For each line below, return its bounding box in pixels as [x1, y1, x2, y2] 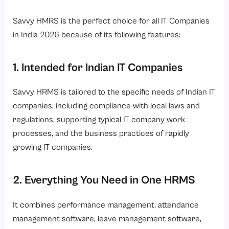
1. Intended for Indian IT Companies [13, 61, 183, 74]
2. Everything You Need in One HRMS [13, 174, 196, 187]
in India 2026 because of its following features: [13, 30, 181, 40]
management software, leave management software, [13, 214, 202, 224]
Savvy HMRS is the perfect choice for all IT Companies [13, 16, 210, 26]
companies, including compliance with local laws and [13, 101, 200, 111]
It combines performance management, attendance [13, 200, 199, 210]
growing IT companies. [13, 143, 93, 153]
